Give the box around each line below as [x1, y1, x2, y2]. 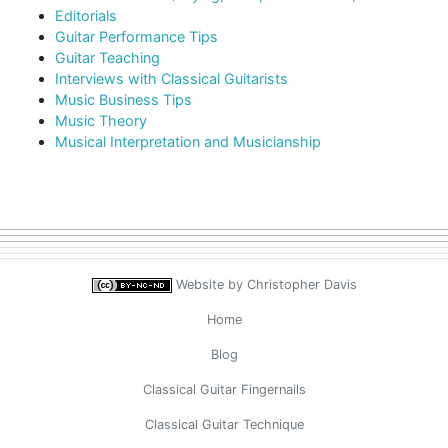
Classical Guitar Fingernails [142, 382, 306, 398]
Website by [175, 277, 247, 293]
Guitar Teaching [55, 49, 160, 67]
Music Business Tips [55, 91, 192, 109]
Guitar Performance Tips [55, 28, 218, 46]
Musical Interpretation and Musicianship [55, 133, 321, 151]
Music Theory [55, 112, 147, 130]
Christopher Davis [246, 277, 357, 293]
